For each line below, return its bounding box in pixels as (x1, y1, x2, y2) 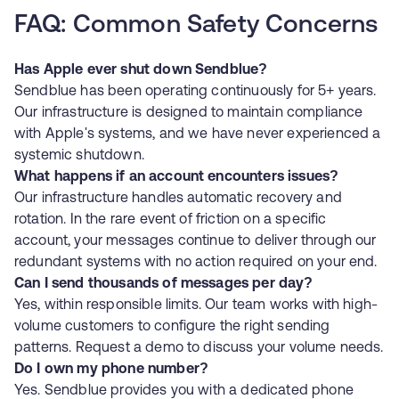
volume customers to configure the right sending (14, 317, 330, 333)
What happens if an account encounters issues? (14, 167, 339, 183)
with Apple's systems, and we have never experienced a (14, 125, 381, 141)
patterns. (14, 338, 76, 354)
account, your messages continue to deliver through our (14, 232, 377, 248)
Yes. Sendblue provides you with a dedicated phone (14, 381, 354, 397)
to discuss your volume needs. (183, 338, 384, 354)
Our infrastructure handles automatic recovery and (14, 189, 342, 205)
